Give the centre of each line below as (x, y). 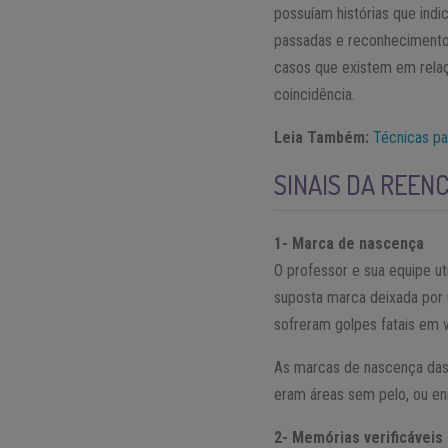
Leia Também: (322, 138)
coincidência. (315, 95)
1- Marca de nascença (349, 244)
